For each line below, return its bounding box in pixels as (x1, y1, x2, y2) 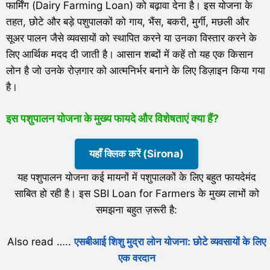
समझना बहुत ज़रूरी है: (96, 204, 177, 216)
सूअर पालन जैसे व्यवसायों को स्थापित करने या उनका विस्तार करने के (6, 31, 257, 44)
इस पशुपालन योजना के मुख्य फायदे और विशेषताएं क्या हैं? (6, 112, 219, 125)
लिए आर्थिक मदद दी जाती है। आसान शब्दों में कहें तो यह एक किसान (6, 48, 253, 60)
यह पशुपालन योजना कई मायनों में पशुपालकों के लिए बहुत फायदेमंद (17, 171, 256, 184)
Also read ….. (7, 235, 74, 248)
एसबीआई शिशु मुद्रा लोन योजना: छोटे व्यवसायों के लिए (74, 235, 266, 248)
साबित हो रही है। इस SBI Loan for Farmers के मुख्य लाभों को (14, 187, 259, 200)
